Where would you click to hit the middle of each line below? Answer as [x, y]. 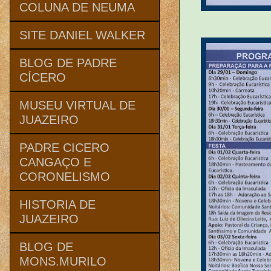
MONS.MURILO [63, 261]
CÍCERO [43, 77]
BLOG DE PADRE [68, 63]
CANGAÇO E [55, 162]
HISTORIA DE [57, 204]
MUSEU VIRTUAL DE [77, 105]
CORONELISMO [65, 176]
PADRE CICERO [64, 147]
